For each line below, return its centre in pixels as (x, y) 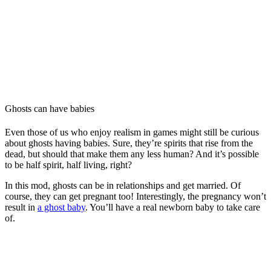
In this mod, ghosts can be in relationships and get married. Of (123, 186)
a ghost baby (61, 207)
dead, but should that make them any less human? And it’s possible (132, 154)
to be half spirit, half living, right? (68, 165)
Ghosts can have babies (50, 108)
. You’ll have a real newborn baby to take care (173, 207)
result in (21, 207)
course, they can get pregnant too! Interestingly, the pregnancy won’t (135, 197)
